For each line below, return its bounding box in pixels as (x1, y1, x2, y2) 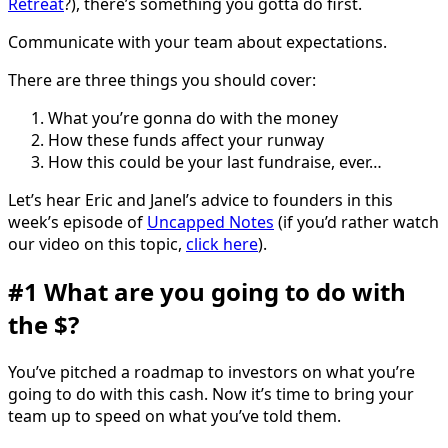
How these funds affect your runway (48, 128, 324, 151)
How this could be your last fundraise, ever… (48, 150, 386, 173)
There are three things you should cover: (8, 68, 316, 91)
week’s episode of (8, 210, 147, 233)
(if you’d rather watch (274, 210, 439, 233)
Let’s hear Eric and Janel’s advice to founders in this (8, 188, 393, 211)
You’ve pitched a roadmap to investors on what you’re (8, 360, 415, 383)
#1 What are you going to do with (8, 274, 406, 308)
